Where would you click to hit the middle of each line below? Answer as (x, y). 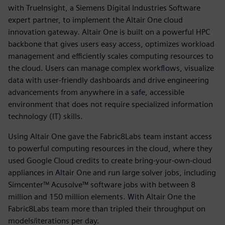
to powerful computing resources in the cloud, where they (110, 149)
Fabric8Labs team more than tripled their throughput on (107, 209)
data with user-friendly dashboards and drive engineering (108, 80)
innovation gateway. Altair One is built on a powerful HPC (109, 32)
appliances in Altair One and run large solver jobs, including (112, 173)
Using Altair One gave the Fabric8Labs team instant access (110, 137)
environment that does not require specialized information (110, 104)
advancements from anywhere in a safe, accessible (96, 92)
